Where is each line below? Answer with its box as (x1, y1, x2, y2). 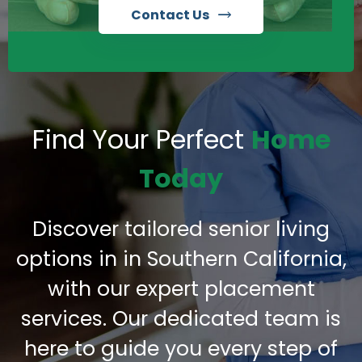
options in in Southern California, (15, 245, 347, 274)
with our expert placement (47, 275, 315, 304)
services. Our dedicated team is (21, 305, 341, 334)
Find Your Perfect (32, 121, 251, 158)
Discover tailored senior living (32, 215, 330, 244)
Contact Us (131, 5, 212, 24)
